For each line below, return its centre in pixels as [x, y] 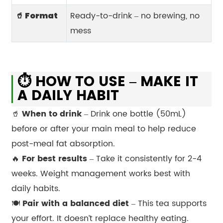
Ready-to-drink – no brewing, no [135, 16]
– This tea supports [167, 203]
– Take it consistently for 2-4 [144, 159]
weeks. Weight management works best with [101, 173]
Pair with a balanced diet [74, 203]
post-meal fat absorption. [63, 144]
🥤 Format [36, 15]
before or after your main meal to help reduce [104, 129]
